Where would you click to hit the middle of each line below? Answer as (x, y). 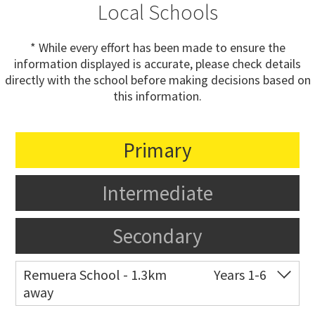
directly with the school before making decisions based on (157, 80)
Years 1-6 (240, 275)
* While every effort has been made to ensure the (157, 48)
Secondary (157, 236)
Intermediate (157, 193)
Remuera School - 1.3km (95, 275)
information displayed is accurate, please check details (157, 64)
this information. (157, 96)
